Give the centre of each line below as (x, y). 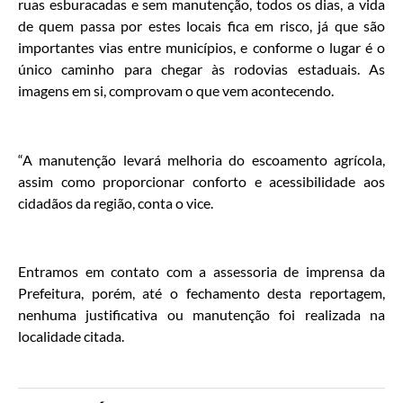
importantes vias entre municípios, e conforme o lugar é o (201, 47)
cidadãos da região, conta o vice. (116, 202)
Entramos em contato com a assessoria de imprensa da (201, 272)
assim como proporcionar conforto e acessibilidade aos (201, 181)
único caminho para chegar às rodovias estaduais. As (201, 68)
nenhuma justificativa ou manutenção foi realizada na (201, 315)
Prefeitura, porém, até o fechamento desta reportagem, (201, 293)
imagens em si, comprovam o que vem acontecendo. (176, 90)
